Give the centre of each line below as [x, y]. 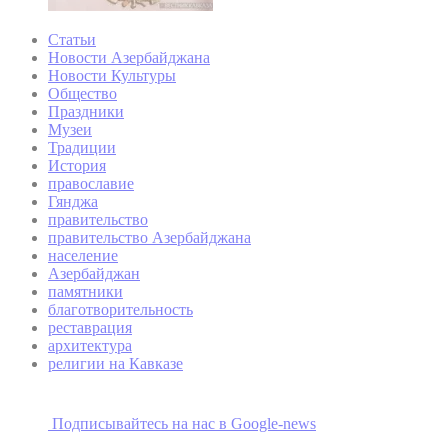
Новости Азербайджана [129, 57]
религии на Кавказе [115, 363]
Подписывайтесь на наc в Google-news [184, 423]
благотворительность [120, 309]
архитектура [90, 345]
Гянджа [73, 201]
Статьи [72, 39]
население [83, 255]
